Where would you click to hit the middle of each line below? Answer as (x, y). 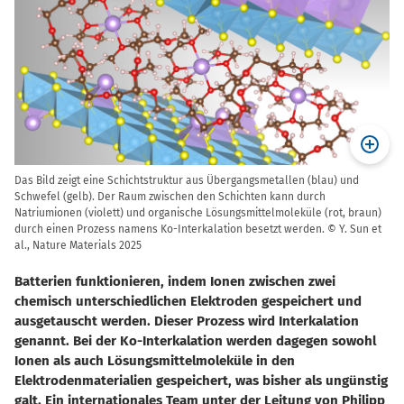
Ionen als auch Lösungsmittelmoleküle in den (155, 360)
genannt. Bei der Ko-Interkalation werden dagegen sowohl (195, 340)
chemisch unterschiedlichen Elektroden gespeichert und (188, 301)
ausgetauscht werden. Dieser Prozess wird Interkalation (187, 321)
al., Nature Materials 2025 (78, 245)
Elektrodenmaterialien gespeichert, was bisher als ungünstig (201, 380)
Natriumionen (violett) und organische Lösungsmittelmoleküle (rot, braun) (198, 212)
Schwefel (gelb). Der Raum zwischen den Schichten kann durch (170, 196)
